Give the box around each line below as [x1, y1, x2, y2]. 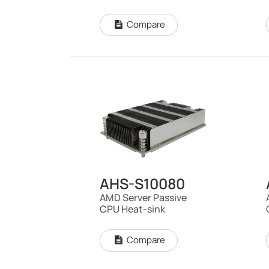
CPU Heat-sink [99, 202, 165, 216]
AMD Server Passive [99, 191, 187, 205]
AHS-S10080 [99, 174, 185, 194]
